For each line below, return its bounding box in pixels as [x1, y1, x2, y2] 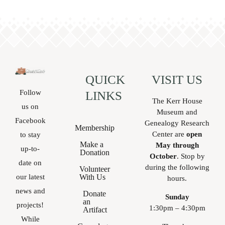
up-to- [21, 145, 40, 153]
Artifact [82, 205, 107, 214]
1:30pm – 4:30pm [149, 203, 205, 212]
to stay [20, 131, 41, 139]
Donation [80, 148, 110, 157]
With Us [79, 172, 106, 181]
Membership [75, 123, 115, 132]
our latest [16, 173, 45, 181]
